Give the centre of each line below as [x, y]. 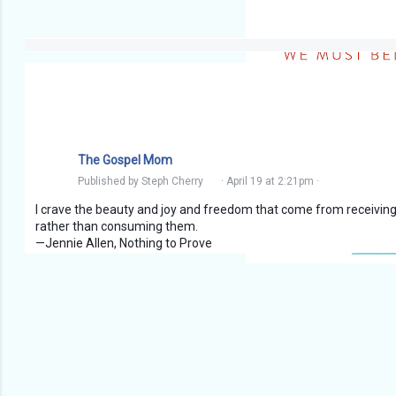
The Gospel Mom [125, 160]
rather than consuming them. [117, 227]
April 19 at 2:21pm [270, 181]
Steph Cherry [172, 181]
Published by [110, 181]
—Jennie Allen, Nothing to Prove [124, 244]
